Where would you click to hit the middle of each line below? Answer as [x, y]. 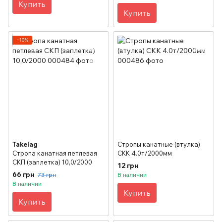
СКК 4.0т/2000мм [145, 153]
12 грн [128, 165]
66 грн [24, 174]
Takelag [25, 144]
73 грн [47, 174]
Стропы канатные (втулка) [159, 144]
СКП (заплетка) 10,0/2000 [52, 162]
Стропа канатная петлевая [55, 153]
